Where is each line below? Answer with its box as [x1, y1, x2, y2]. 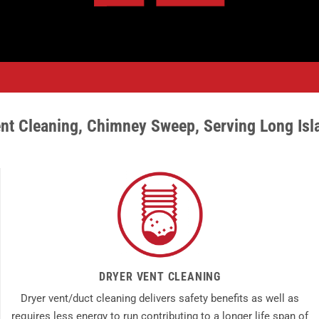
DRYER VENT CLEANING [98, 269, 221, 283]
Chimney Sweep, [87, 115, 199, 137]
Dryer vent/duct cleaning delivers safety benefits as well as [21, 291, 299, 305]
